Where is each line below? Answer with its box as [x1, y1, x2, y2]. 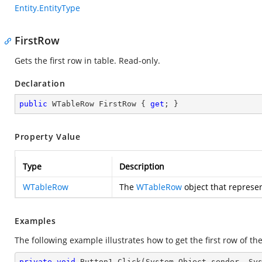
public [19, 99, 47, 108]
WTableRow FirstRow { [47, 99, 150, 108]
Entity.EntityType [15, 2, 80, 13]
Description [119, 161, 164, 172]
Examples [15, 215, 56, 226]
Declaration [15, 78, 65, 89]
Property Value [15, 131, 81, 142]
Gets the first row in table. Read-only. [15, 55, 160, 66]
